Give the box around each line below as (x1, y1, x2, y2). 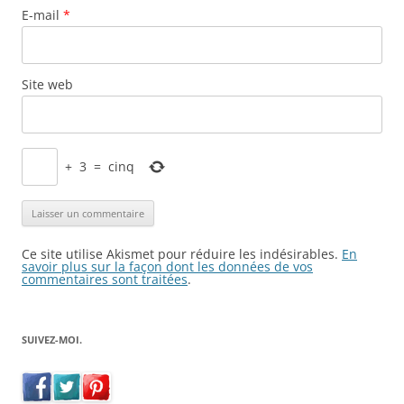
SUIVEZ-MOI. (22, 332, 82, 346)
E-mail (22, 5, 63, 23)
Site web (22, 75, 73, 93)
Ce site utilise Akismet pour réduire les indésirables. (22, 244, 342, 262)
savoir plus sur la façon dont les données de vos (22, 257, 313, 275)
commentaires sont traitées (22, 270, 188, 288)
